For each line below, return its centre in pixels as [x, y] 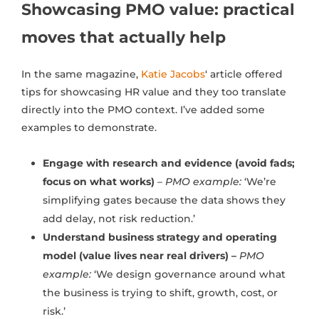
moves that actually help [124, 38]
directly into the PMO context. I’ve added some [143, 110]
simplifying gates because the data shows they [164, 200]
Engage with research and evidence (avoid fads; [169, 163]
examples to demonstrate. [89, 128]
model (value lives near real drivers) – [141, 256]
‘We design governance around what [188, 274]
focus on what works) [99, 182]
